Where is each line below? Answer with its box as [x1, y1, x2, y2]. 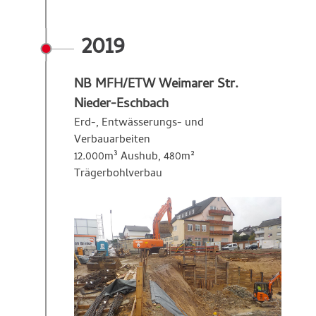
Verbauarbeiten [74, 131, 150, 150]
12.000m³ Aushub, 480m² [74, 148, 195, 167]
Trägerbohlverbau [74, 165, 162, 184]
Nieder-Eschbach [74, 94, 169, 116]
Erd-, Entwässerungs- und [74, 114, 204, 133]
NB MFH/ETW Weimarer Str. [74, 74, 238, 97]
